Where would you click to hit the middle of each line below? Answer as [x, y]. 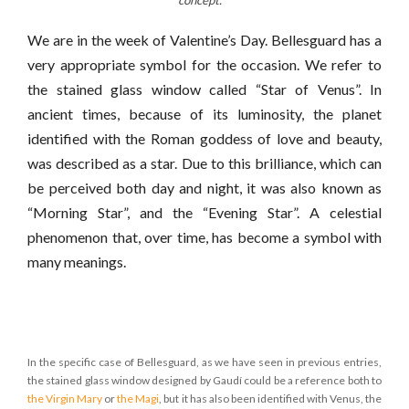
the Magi [138, 399]
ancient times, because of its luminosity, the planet [204, 114]
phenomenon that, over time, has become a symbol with [204, 237]
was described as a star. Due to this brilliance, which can [204, 163]
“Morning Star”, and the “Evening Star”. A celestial [204, 213]
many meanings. [77, 262]
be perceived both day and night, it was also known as [204, 188]
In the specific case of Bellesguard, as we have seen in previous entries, [204, 362]
